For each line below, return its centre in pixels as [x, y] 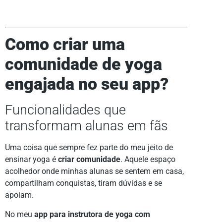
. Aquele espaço [148, 160]
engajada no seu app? [87, 84]
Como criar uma [65, 45]
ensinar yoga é [31, 160]
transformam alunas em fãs [86, 126]
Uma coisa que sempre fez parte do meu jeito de [89, 148]
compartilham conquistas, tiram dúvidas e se [83, 183]
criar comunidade [89, 160]
